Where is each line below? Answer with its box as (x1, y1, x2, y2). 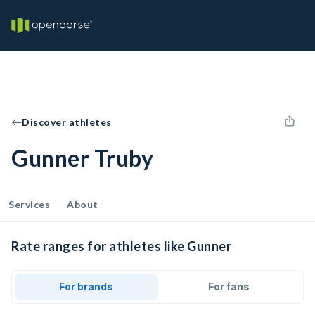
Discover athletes (22, 116, 112, 128)
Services (8, 198, 50, 210)
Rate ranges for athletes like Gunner (11, 238, 231, 254)
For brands (59, 281, 114, 292)
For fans (207, 281, 250, 292)
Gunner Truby (11, 144, 153, 172)
